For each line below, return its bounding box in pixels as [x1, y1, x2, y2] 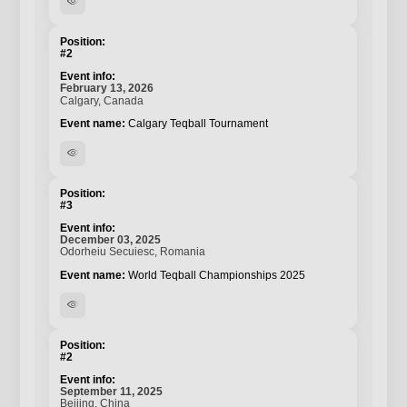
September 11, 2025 [60, 384, 164, 398]
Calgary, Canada [60, 94, 144, 107]
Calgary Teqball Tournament [128, 116, 269, 130]
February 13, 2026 [60, 82, 154, 95]
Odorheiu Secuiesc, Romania [60, 245, 206, 259]
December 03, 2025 [60, 233, 162, 247]
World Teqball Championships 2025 [128, 268, 306, 282]
